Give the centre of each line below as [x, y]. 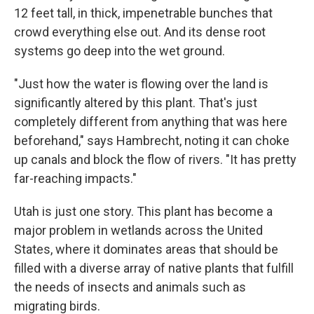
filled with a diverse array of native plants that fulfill [154, 268]
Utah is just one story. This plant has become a [143, 211]
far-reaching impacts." [75, 178]
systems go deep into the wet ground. [120, 51]
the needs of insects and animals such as [130, 287]
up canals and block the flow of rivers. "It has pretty [155, 159]
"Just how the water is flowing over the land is [141, 84]
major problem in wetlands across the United [138, 230]
